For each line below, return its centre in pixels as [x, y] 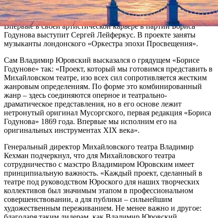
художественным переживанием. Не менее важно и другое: [103, 208]
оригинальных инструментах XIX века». [72, 130]
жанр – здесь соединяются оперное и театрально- [85, 95]
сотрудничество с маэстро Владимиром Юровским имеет [99, 164]
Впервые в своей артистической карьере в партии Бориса [100, 26]
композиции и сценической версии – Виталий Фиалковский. [105, 17]
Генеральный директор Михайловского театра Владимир [99, 146]
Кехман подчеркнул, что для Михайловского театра [90, 155]
